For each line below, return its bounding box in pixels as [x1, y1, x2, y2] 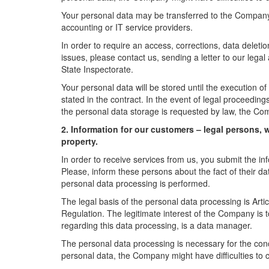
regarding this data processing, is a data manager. [61, 219, 252, 231]
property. [61, 135, 98, 147]
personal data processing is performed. [61, 177, 210, 189]
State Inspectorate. [61, 63, 133, 75]
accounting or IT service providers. [61, 21, 195, 33]
